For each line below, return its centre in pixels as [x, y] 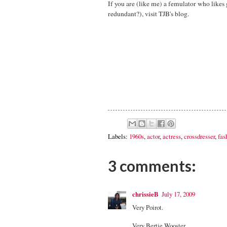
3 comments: [152, 166]
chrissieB [145, 194]
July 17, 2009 [178, 194]
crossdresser [199, 137]
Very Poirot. [148, 207]
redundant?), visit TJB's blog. [148, 13]
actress [172, 137]
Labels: [119, 137]
